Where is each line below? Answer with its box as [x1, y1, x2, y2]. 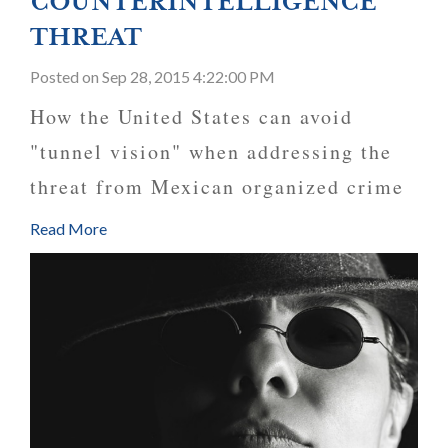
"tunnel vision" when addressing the [30, 138, 392, 166]
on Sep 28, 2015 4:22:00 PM [82, 67, 275, 87]
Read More [30, 219, 107, 239]
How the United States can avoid [30, 103, 353, 131]
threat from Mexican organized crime [30, 173, 404, 201]
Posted [30, 67, 82, 87]
